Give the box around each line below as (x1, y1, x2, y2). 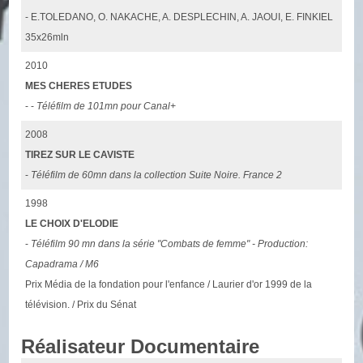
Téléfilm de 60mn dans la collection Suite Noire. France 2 (31, 169, 283, 181)
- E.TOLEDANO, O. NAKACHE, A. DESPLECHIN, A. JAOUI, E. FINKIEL (25, 11, 334, 23)
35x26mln (25, 31, 70, 43)
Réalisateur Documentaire (21, 335, 260, 357)
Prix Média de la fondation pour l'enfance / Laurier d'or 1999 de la (25, 278, 313, 290)
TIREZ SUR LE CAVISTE (25, 148, 135, 160)
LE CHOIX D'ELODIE (25, 217, 119, 229)
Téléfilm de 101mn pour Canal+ (36, 100, 177, 112)
